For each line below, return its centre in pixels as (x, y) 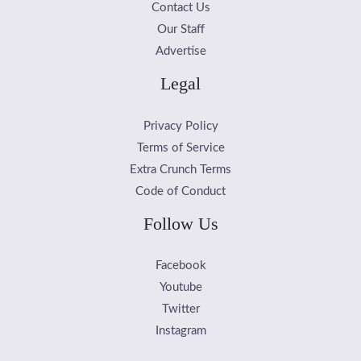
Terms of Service (180, 147)
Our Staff (180, 30)
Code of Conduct (180, 191)
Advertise (180, 52)
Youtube (180, 288)
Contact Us (180, 8)
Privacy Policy (180, 126)
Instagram (180, 331)
